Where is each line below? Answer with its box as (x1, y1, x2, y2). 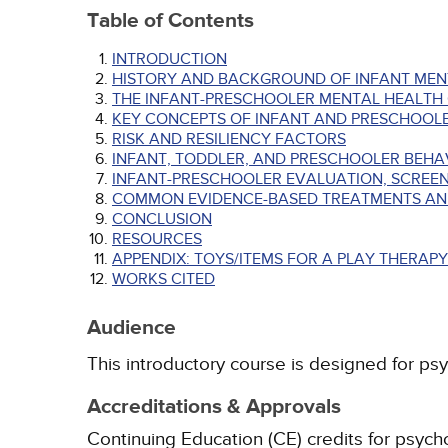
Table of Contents (87, 8, 254, 34)
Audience (87, 315, 176, 341)
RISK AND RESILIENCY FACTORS (112, 129, 346, 149)
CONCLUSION (112, 209, 212, 229)
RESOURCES (112, 229, 202, 249)
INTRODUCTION (112, 49, 227, 69)
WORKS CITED (112, 269, 215, 289)
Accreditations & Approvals (87, 394, 341, 420)
